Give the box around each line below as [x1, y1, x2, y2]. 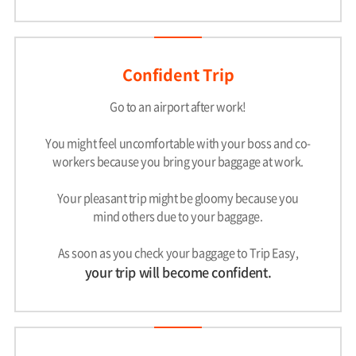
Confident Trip [122, 62, 234, 86]
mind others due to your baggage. [93, 207, 263, 226]
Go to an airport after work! [110, 98, 246, 116]
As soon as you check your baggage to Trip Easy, [57, 244, 299, 262]
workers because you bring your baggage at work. [52, 153, 304, 171]
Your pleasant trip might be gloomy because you [56, 189, 300, 207]
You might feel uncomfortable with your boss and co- [45, 134, 311, 153]
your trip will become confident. [84, 262, 272, 282]
